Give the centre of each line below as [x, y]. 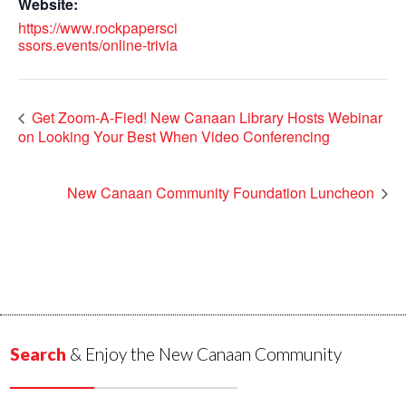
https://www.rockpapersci [98, 28]
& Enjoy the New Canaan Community [204, 354]
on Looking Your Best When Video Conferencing [174, 136]
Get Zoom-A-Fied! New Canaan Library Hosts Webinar [205, 118]
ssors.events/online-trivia [98, 45]
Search [39, 354]
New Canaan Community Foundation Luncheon [222, 193]
